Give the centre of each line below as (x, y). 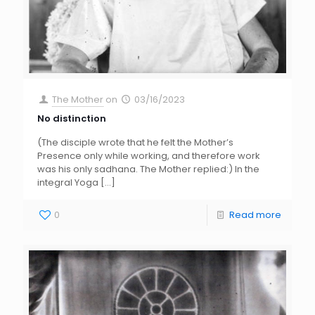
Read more (255, 214)
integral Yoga (68, 182)
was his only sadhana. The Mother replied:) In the (148, 169)
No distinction (72, 118)
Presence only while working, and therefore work (149, 155)
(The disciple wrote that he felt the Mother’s (135, 142)
